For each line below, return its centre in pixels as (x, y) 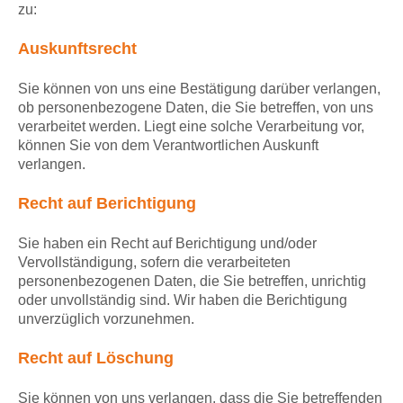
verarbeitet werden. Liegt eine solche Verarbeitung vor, (191, 127)
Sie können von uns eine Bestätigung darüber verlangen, (199, 89)
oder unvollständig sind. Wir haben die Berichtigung (183, 300)
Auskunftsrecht (77, 49)
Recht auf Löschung (96, 358)
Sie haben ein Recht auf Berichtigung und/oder (167, 244)
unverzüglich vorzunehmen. (106, 319)
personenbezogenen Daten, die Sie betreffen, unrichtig (192, 282)
